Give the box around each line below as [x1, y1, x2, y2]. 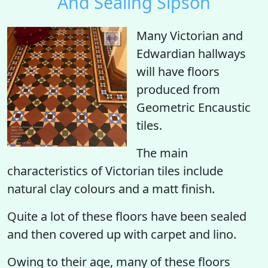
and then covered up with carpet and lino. [7, 226, 236, 242]
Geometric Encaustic [136, 99, 251, 115]
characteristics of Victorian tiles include [7, 163, 223, 179]
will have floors [136, 63, 220, 80]
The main [136, 145, 188, 161]
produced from [136, 81, 220, 98]
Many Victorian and [136, 28, 243, 44]
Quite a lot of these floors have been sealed [7, 208, 246, 224]
